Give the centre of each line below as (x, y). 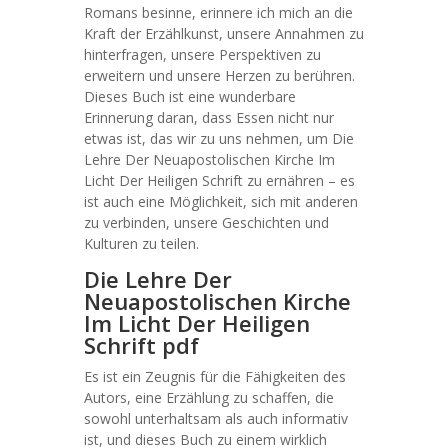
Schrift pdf (141, 345)
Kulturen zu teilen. (141, 243)
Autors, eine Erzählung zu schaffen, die (209, 397)
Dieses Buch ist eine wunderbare (190, 96)
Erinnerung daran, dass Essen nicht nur (209, 117)
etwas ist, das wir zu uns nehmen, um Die (219, 138)
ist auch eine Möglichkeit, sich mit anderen (221, 201)
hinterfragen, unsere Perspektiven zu (202, 54)
